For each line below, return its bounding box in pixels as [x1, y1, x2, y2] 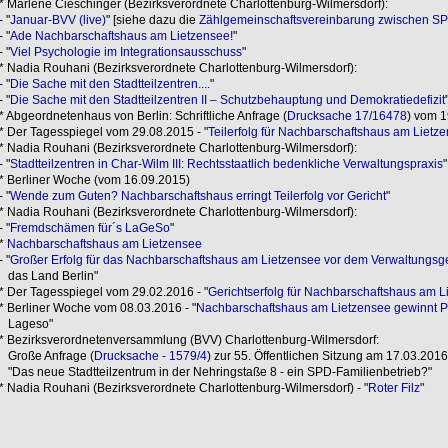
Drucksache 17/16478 [286, 108, 407, 123]
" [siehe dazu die [105, 12, 199, 27]
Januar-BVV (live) [9, 12, 106, 27]
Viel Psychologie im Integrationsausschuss [9, 44, 242, 59]
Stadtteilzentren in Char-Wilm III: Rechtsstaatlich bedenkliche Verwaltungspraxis [9, 156, 443, 171]
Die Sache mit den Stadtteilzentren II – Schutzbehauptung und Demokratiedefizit [9, 92, 445, 107]
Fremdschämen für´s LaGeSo [9, 220, 170, 235]
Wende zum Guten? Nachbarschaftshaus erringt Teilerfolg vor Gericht [9, 188, 386, 203]
